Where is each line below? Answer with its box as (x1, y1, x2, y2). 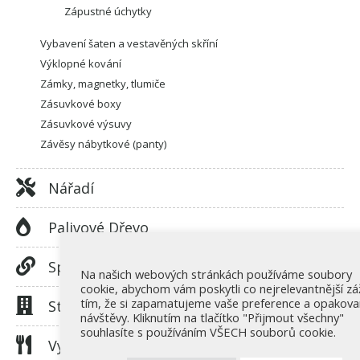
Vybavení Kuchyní (48, 335, 168, 355)
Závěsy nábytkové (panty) (40, 136, 166, 151)
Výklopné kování (40, 55, 121, 71)
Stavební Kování (48, 296, 158, 316)
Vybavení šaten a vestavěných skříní (40, 35, 218, 51)
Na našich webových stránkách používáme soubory (80, 266, 352, 282)
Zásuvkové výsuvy (40, 116, 132, 131)
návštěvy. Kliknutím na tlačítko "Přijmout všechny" (80, 309, 344, 325)
